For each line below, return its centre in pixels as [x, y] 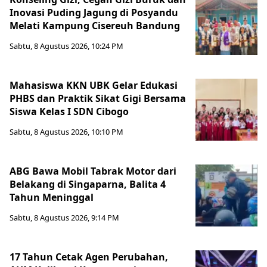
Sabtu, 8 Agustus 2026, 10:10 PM [66, 132]
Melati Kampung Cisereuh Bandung [95, 26]
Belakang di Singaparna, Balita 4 [88, 184]
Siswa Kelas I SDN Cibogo [69, 112]
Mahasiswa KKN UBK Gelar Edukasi [94, 86]
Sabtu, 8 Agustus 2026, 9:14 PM [64, 218]
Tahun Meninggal [52, 198]
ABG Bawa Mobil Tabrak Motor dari [93, 171]
